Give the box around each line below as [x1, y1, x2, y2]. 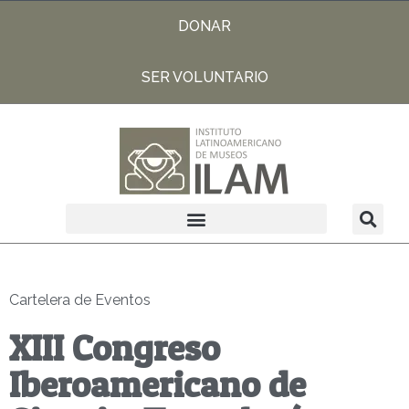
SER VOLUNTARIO [141, 68, 268, 86]
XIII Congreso [9, 325, 220, 370]
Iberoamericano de [9, 362, 306, 406]
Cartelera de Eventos [9, 291, 151, 309]
